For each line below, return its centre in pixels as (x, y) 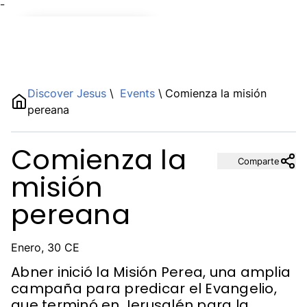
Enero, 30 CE (45, 247)
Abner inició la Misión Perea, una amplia (151, 272)
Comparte (259, 161)
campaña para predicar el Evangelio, (144, 288)
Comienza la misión (216, 93)
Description (68, 130)
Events (137, 93)
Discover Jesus (69, 93)
